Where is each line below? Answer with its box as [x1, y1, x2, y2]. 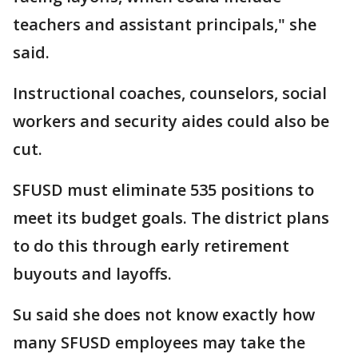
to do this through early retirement [13, 235, 289, 257]
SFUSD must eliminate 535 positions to [13, 179, 314, 201]
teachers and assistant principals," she [13, 14, 316, 35]
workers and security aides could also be [13, 110, 329, 132]
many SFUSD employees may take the [13, 332, 305, 353]
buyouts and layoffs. [13, 263, 176, 284]
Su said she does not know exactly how [13, 304, 315, 325]
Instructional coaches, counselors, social [13, 82, 327, 104]
